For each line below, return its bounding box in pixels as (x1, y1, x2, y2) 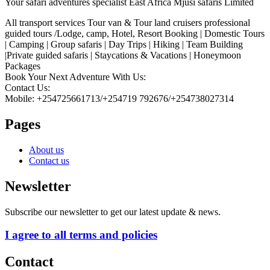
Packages (5, 61, 40, 72)
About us (29, 144, 64, 155)
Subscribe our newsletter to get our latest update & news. (5, 206, 221, 217)
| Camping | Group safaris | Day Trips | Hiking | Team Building (5, 39, 243, 50)
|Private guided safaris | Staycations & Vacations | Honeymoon (5, 50, 241, 61)
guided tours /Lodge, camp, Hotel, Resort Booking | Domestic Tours (5, 28, 265, 39)
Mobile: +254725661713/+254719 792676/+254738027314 (5, 93, 234, 104)
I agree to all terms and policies (5, 228, 157, 242)
